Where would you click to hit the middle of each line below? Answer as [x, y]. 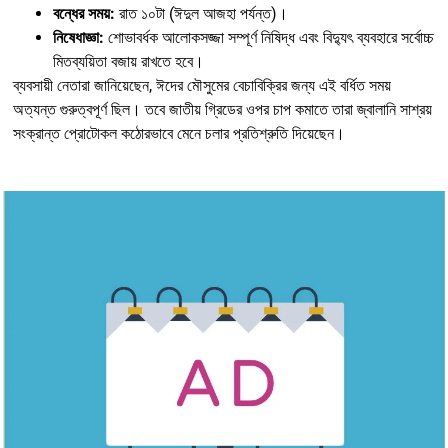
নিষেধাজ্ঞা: [78, 38]
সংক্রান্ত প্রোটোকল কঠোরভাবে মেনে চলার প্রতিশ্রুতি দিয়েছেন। [179, 134]
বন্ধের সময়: [84, 14]
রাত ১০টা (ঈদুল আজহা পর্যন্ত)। [201, 14]
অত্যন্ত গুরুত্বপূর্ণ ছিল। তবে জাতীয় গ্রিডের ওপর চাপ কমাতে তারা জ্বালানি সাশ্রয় [222, 110]
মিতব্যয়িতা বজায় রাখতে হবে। [128, 62]
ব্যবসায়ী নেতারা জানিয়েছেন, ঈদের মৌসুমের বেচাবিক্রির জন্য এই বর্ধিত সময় [202, 86]
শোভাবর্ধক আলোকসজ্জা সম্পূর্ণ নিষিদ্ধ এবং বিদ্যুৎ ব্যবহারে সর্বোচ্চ [269, 38]
